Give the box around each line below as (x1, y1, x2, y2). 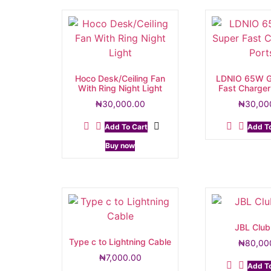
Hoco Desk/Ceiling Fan (75, 73, 166, 84)
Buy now (105, 141, 135, 151)
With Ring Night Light (78, 83, 163, 94)
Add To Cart (104, 122, 148, 132)
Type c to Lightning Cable (69, 237, 172, 247)
